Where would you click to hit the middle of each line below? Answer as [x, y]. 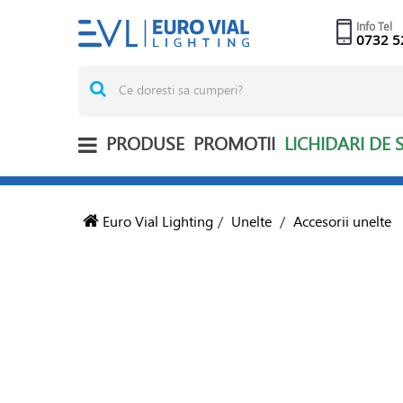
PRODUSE [145, 143]
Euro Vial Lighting [156, 221]
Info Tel [374, 26]
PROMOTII [234, 143]
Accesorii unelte [342, 221]
